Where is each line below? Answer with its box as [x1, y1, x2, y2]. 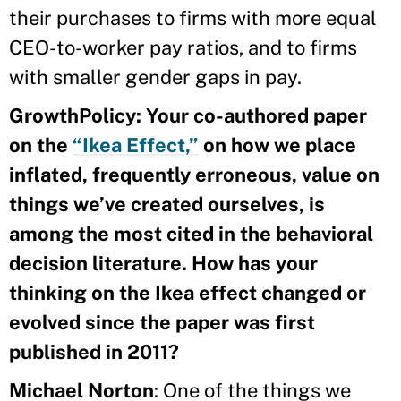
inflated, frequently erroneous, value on [9, 162, 380, 186]
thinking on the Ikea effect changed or [9, 280, 366, 304]
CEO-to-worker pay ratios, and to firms [9, 35, 357, 59]
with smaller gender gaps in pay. [9, 64, 302, 89]
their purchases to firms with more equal [9, 5, 377, 30]
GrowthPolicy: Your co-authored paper [9, 103, 367, 127]
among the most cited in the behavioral [9, 221, 373, 245]
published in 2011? [9, 339, 179, 363]
